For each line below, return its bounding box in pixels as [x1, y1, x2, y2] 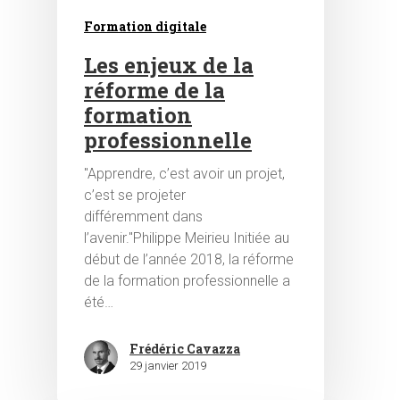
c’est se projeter [84, 187, 186, 204]
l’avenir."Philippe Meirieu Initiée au [84, 229, 289, 247]
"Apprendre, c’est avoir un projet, [84, 165, 285, 183]
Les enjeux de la [84, 51, 254, 80]
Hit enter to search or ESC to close [79, 368, 263, 383]
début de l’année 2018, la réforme [84, 251, 294, 269]
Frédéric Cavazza [129, 340, 240, 358]
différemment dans [84, 208, 203, 226]
